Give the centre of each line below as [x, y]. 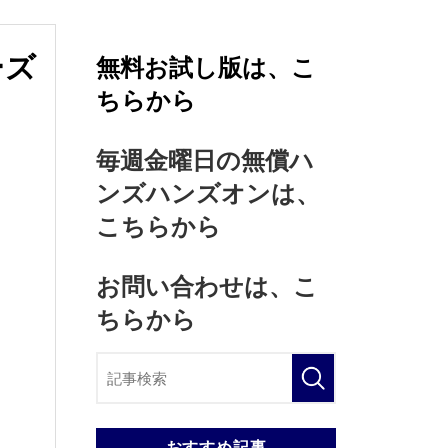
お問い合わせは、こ [207, 286]
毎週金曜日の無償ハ [205, 160]
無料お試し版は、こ [206, 67]
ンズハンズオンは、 [208, 193]
